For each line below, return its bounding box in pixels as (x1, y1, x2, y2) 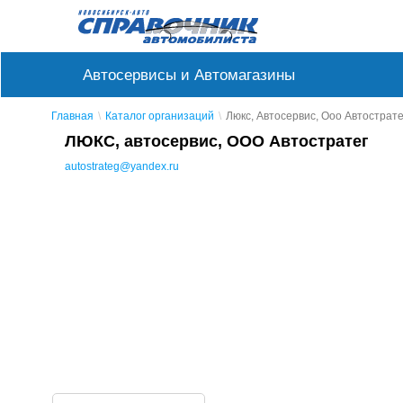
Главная (51, 109, 94, 122)
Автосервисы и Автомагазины (83, 66, 295, 83)
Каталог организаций (105, 109, 214, 122)
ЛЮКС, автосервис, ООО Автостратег (65, 131, 369, 150)
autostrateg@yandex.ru (65, 159, 179, 173)
